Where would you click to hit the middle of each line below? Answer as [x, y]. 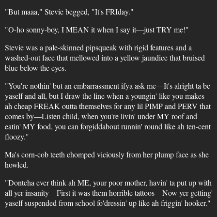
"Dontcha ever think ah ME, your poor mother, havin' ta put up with [108, 182]
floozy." [17, 136]
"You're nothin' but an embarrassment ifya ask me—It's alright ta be [107, 85]
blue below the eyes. [35, 68]
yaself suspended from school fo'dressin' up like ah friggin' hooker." [108, 203]
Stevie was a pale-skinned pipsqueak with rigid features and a [98, 47]
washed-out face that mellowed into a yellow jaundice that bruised [105, 57]
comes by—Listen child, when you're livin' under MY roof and [101, 116]
